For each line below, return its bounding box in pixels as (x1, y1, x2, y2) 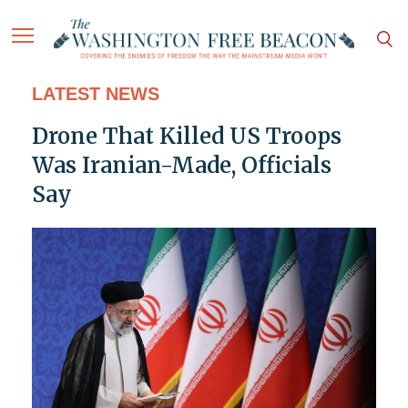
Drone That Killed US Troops (31, 122, 342, 151)
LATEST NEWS (31, 84, 159, 105)
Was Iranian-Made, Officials (31, 151, 331, 180)
